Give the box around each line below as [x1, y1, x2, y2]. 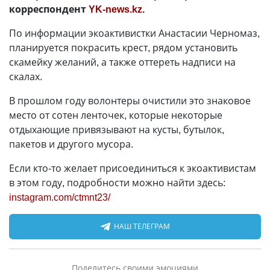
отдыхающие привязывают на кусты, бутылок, [9, 123, 224, 136]
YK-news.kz [89, 2, 142, 16]
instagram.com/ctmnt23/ [9, 190, 110, 204]
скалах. [9, 70, 42, 83]
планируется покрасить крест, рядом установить [9, 41, 237, 54]
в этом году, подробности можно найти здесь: [9, 176, 225, 189]
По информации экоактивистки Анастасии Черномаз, [9, 27, 260, 40]
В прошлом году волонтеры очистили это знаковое [9, 94, 251, 107]
